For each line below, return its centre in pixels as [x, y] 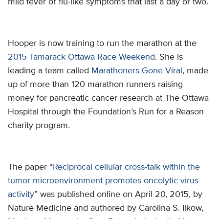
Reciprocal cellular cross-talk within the [126, 167]
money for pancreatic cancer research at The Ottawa [108, 98]
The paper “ [30, 167]
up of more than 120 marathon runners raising [95, 84]
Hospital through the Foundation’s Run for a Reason [106, 112]
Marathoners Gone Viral [137, 71]
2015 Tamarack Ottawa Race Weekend [81, 57]
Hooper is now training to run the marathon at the [102, 43]
